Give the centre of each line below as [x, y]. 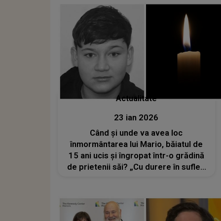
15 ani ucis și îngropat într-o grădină [136, 156]
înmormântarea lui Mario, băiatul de [136, 145]
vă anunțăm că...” [136, 179]
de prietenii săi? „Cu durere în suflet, [136, 167]
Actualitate [136, 99]
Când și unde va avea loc [136, 133]
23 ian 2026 [136, 118]
